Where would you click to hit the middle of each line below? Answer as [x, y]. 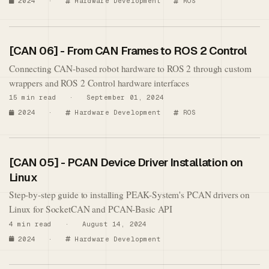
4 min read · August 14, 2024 [78, 224]
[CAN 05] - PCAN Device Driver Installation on [126, 162]
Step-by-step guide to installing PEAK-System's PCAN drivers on [130, 195]
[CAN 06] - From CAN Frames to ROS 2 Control [128, 51]
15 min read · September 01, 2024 [86, 98]
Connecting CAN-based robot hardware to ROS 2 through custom [130, 68]
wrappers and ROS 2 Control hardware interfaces [99, 83]
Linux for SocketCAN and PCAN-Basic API [91, 209]
